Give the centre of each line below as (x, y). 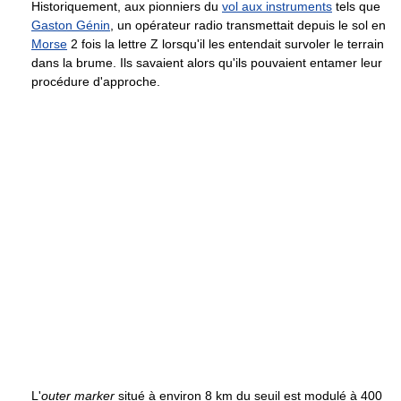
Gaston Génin (71, 25)
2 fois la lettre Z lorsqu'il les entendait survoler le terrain (226, 43)
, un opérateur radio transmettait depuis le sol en (248, 25)
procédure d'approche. (96, 81)
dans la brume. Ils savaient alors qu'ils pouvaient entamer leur (207, 62)
